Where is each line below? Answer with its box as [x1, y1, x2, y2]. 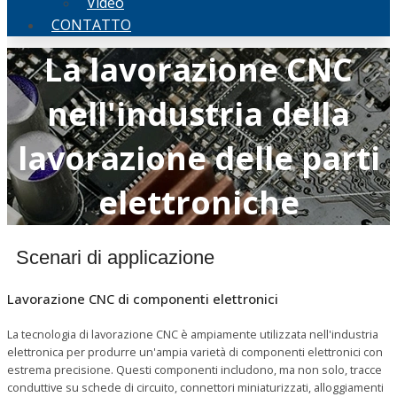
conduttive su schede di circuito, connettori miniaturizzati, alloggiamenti [7, 378, 384, 395]
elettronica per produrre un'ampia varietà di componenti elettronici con [7, 343, 383, 360]
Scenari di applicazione [16, 245, 214, 269]
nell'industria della [47, 91, 350, 136]
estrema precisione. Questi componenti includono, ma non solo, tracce [7, 361, 382, 378]
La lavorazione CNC [44, 47, 353, 91]
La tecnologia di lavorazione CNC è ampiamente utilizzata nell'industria [7, 325, 378, 342]
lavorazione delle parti [17, 136, 380, 180]
